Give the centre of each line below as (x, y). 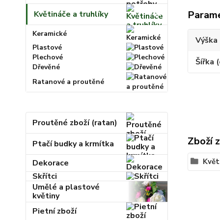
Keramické (50, 34)
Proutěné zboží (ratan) (75, 123)
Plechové (48, 57)
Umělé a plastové (66, 187)
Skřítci (45, 176)
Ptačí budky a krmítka (73, 144)
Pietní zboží (55, 211)
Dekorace (51, 163)
